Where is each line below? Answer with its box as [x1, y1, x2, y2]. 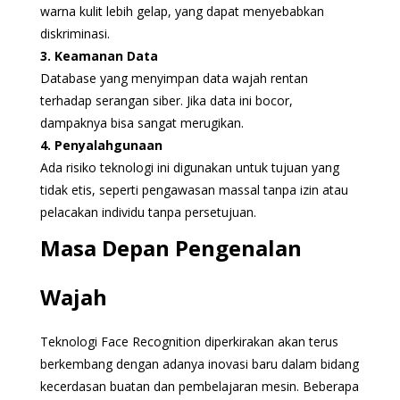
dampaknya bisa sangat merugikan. [39, 113, 244, 131]
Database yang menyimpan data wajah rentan [39, 69, 308, 87]
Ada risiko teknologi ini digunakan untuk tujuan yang [39, 158, 339, 176]
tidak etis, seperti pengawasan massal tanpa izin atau [39, 180, 348, 198]
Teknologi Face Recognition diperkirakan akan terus [39, 332, 338, 350]
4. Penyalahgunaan [39, 136, 162, 154]
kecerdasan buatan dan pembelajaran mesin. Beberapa [39, 377, 359, 395]
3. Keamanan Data [39, 46, 158, 64]
